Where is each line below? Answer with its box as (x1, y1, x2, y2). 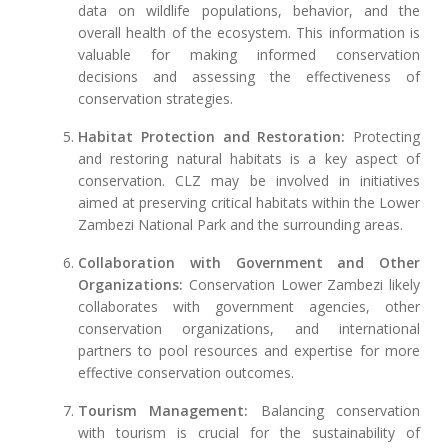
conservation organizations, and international (78, 319, 420, 339)
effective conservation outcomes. (78, 363, 295, 383)
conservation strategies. (78, 89, 234, 109)
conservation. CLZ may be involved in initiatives (78, 171, 420, 191)
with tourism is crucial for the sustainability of (78, 423, 420, 443)
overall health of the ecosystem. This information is (78, 23, 420, 43)
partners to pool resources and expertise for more (78, 341, 420, 361)
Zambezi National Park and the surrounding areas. (78, 215, 404, 235)
